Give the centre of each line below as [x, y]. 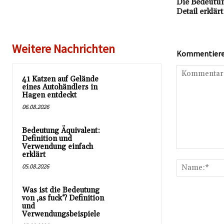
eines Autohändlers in [60, 87]
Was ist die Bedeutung [61, 190]
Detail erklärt [199, 11]
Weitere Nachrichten [63, 48]
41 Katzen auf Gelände [60, 79]
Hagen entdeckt [49, 95]
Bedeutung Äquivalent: [61, 130]
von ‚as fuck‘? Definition [63, 198]
